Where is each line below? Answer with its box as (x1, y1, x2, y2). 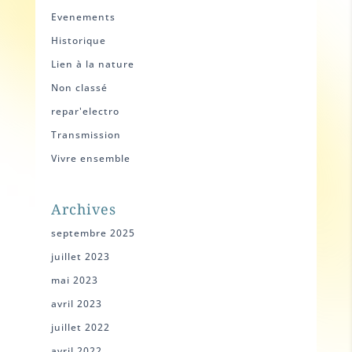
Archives (50, 199, 116, 218)
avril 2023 (50, 296, 102, 310)
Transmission (50, 128, 121, 142)
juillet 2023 (50, 249, 110, 263)
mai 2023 (50, 273, 98, 287)
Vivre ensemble (50, 152, 130, 166)
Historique (50, 34, 106, 48)
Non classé (50, 81, 108, 95)
